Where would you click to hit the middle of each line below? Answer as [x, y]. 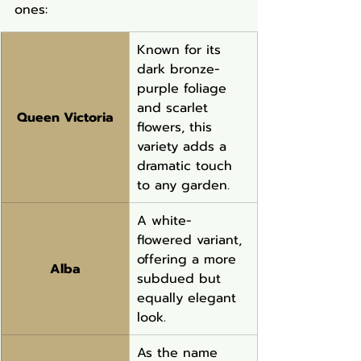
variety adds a [184, 146]
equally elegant [189, 298]
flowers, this [177, 127]
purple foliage [184, 88]
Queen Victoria [65, 117]
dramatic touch [187, 166]
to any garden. [183, 185]
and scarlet [175, 108]
